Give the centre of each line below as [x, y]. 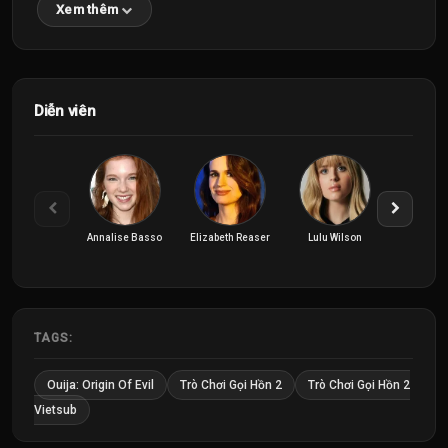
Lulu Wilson [335, 237]
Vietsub [55, 410]
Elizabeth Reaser [229, 237]
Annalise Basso [125, 237]
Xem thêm [87, 9]
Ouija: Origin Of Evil [100, 385]
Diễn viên [65, 111]
